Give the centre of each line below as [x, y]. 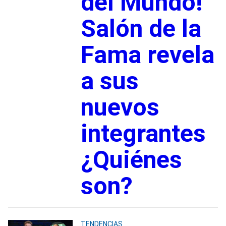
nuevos [120, 107]
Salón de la [141, 28]
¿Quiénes [131, 159]
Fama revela [147, 54]
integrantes [143, 133]
